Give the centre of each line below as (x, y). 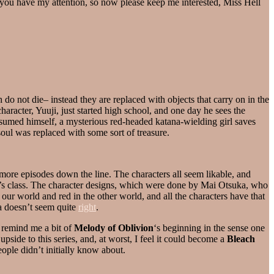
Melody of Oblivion (114, 228)
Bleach (241, 239)
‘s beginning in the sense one (209, 228)
